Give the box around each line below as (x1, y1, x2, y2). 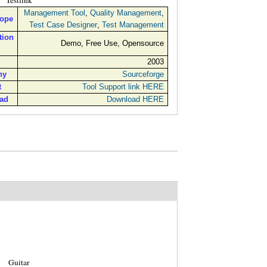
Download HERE (106, 95, 164, 104)
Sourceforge (122, 70, 164, 79)
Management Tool (23, 8, 85, 18)
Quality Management (89, 8, 162, 18)
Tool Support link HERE (82, 82, 164, 92)
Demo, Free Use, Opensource (60, 39, 164, 48)
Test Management (101, 20, 164, 30)
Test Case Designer (29, 20, 97, 30)
